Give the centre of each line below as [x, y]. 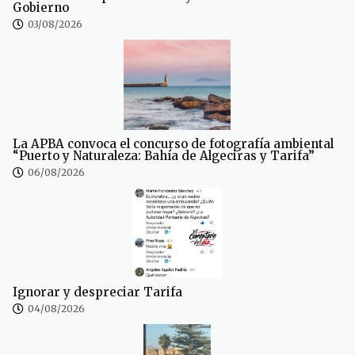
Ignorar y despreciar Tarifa [97, 292]
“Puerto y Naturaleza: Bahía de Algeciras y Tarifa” [164, 156]
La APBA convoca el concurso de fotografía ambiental [173, 144]
